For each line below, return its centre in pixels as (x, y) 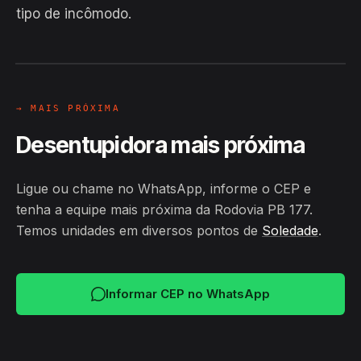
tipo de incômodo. (74, 14)
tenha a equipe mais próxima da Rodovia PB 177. (164, 210)
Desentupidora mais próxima (161, 145)
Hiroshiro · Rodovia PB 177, (127, 11)
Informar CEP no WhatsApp (188, 294)
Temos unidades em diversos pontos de (139, 230)
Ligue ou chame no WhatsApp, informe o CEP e (164, 189)
